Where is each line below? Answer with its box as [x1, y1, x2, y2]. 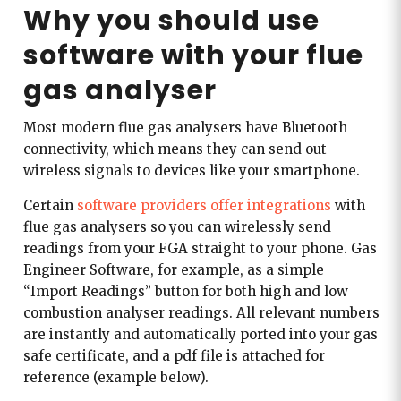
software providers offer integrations [76, 196, 331, 214]
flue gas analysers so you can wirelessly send [22, 218, 331, 235]
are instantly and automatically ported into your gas [22, 325, 378, 343]
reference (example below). [22, 368, 209, 386]
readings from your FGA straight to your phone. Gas [22, 239, 377, 257]
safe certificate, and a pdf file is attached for [22, 346, 325, 364]
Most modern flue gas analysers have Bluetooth [22, 118, 347, 136]
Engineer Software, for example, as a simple [22, 260, 324, 278]
